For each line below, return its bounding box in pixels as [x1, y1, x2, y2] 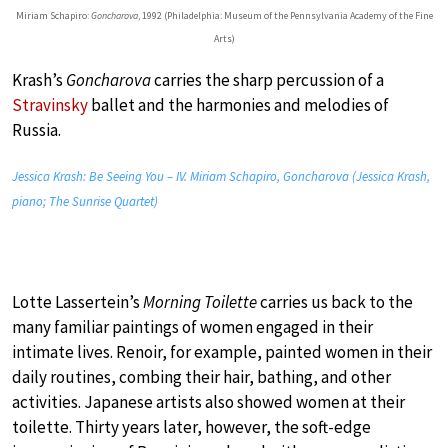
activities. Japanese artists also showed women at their [12, 390, 405, 413]
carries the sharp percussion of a [151, 68, 384, 91]
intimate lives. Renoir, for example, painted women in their [12, 340, 432, 363]
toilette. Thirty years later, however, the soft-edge [12, 415, 371, 438]
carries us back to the [257, 290, 413, 313]
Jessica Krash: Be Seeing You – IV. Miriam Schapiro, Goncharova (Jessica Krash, [12, 167, 430, 185]
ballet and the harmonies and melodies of [88, 93, 389, 116]
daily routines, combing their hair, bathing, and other [12, 365, 391, 388]
